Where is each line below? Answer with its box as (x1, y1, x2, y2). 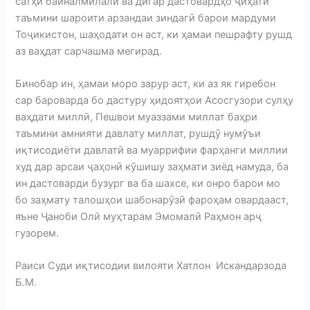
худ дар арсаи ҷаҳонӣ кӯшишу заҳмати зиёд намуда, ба (15, 160, 289, 173)
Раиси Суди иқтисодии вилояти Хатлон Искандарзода (15, 259, 287, 273)
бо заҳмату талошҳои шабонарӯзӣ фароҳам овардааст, (15, 193, 289, 206)
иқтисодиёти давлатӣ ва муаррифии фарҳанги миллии (15, 143, 289, 156)
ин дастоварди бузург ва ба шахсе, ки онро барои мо (15, 176, 281, 190)
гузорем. (15, 226, 60, 239)
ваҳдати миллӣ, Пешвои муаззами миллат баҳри (15, 110, 258, 123)
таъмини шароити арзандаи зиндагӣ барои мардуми (15, 11, 277, 24)
